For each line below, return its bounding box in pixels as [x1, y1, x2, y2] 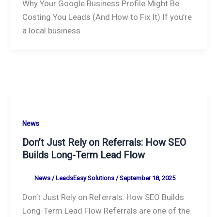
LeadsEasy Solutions [55, 174, 116, 182]
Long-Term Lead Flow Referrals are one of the [22, 206, 190, 216]
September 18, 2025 [119, 174, 175, 182]
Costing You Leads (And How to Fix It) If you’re [22, 12, 192, 22]
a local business [22, 25, 80, 35]
